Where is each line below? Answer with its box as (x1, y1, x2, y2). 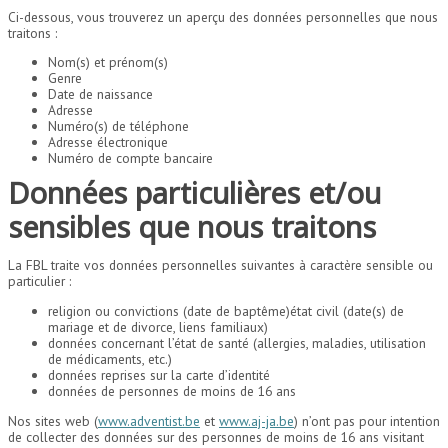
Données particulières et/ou (8, 172, 381, 212)
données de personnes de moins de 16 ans (48, 381, 296, 400)
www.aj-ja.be (219, 411, 294, 430)
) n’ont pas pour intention (294, 411, 440, 430)
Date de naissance (48, 85, 153, 104)
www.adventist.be (98, 411, 200, 430)
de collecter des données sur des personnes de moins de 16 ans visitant (8, 427, 424, 446)
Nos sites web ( (8, 411, 98, 430)
